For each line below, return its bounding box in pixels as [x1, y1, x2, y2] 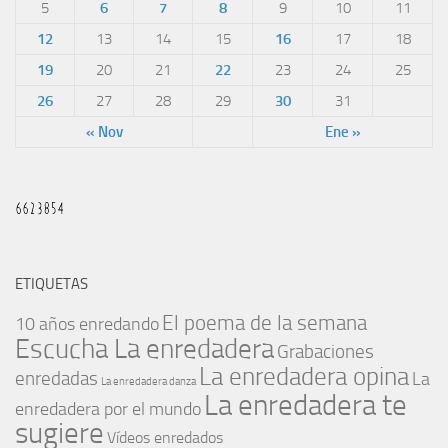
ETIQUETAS [15, 275, 88, 294]
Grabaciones [277, 340, 374, 364]
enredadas [15, 367, 98, 391]
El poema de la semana [162, 311, 367, 336]
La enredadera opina [199, 361, 409, 393]
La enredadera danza [101, 375, 196, 389]
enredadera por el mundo [15, 399, 201, 421]
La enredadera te [204, 388, 407, 424]
